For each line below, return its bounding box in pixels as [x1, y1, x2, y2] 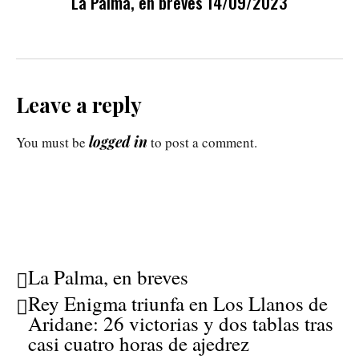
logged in [89, 132, 147, 152]
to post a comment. [147, 133, 257, 152]
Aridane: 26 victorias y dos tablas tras [28, 310, 333, 337]
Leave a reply [16, 91, 142, 119]
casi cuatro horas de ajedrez [28, 330, 249, 357]
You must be [16, 133, 89, 152]
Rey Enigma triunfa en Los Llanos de [28, 290, 328, 317]
